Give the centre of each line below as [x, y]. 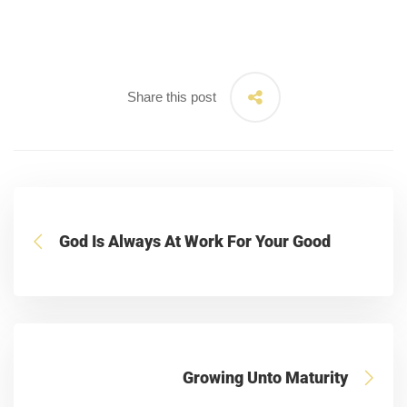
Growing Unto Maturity [265, 377]
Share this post [171, 97]
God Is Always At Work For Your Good [195, 241]
